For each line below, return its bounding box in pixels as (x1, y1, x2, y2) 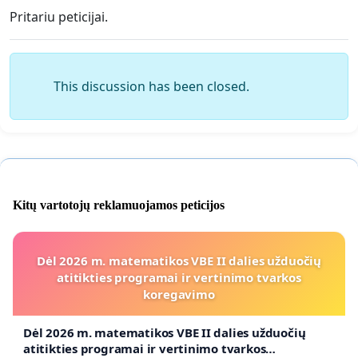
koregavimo (143, 285, 215, 302)
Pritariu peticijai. (10, 8, 108, 26)
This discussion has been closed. (54, 78, 249, 96)
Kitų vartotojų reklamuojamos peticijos (13, 197, 225, 212)
